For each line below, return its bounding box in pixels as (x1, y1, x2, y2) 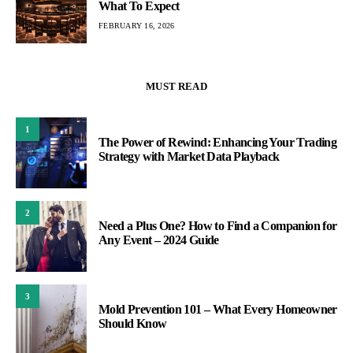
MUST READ (146, 80, 207, 93)
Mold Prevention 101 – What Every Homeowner (98, 303, 337, 317)
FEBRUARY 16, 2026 (98, 20, 175, 30)
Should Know (98, 317, 167, 331)
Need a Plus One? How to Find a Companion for (98, 219, 337, 233)
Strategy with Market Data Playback (98, 150, 280, 164)
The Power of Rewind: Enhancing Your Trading (98, 136, 337, 150)
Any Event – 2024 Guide (98, 233, 219, 247)
